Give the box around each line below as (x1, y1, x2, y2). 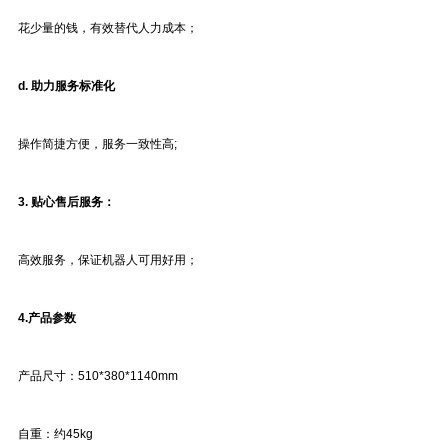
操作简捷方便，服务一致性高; (18, 137, 177, 151)
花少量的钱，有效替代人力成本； (18, 21, 198, 35)
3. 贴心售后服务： (18, 195, 115, 209)
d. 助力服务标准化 (18, 79, 115, 93)
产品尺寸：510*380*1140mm (18, 369, 178, 383)
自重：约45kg (18, 427, 93, 441)
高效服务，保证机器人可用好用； (18, 253, 198, 267)
